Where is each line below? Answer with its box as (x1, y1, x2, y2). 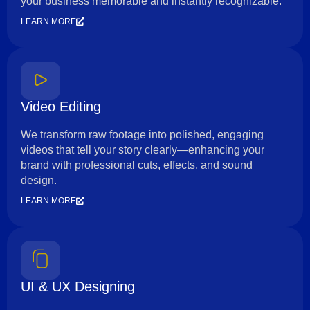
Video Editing (21, 98, 101, 114)
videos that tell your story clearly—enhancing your (21, 143, 264, 156)
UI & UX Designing (21, 278, 135, 294)
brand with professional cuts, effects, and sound (21, 158, 253, 171)
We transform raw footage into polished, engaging (21, 128, 264, 140)
